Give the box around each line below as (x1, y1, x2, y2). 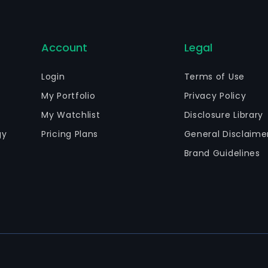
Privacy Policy (184, 90, 246, 102)
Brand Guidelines (184, 147, 260, 159)
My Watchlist (41, 109, 100, 121)
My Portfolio (41, 90, 96, 102)
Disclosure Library (184, 109, 264, 121)
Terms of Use (184, 71, 245, 83)
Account (41, 40, 88, 55)
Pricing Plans (41, 128, 99, 140)
